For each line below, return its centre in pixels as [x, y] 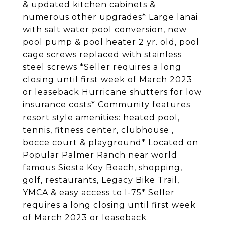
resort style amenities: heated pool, [101, 117]
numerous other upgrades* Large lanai [110, 17]
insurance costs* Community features [106, 105]
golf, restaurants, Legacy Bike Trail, [101, 180]
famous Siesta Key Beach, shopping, [102, 167]
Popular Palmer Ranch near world [100, 155]
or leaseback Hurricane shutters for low [112, 92]
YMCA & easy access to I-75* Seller [99, 193]
